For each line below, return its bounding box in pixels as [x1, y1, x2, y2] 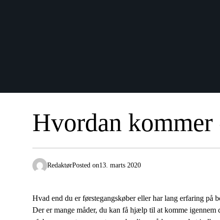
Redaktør [47, 162, 72, 169]
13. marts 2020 [99, 162, 141, 169]
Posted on [72, 162, 99, 169]
